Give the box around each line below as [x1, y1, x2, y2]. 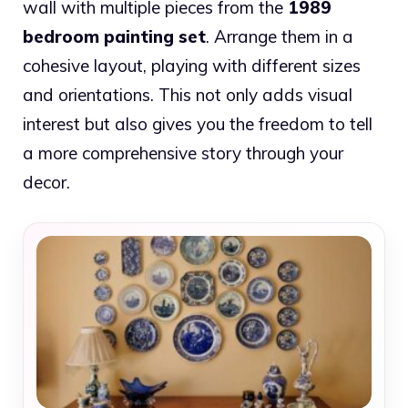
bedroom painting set [23, 25, 206, 47]
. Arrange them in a [206, 25, 353, 47]
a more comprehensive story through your [23, 141, 343, 164]
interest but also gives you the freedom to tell [23, 112, 372, 135]
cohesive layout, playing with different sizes [23, 54, 361, 76]
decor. [23, 170, 70, 193]
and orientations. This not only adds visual [23, 83, 352, 106]
